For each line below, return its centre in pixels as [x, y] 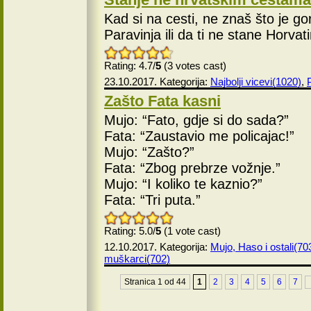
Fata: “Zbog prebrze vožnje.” [192, 168]
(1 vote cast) [191, 231]
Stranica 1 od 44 [155, 282]
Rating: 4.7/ [130, 66]
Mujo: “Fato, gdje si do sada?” [196, 120]
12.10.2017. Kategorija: [157, 247]
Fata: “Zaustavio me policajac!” [199, 136]
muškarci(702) [137, 259]
